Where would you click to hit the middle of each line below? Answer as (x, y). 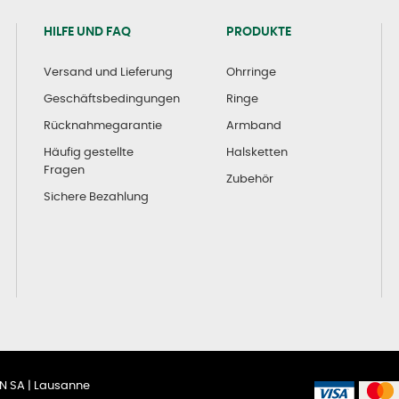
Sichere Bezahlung (96, 197)
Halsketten (256, 152)
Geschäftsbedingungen (111, 99)
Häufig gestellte (88, 152)
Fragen (64, 170)
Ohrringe (251, 72)
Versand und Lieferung (108, 72)
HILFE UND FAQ (87, 32)
